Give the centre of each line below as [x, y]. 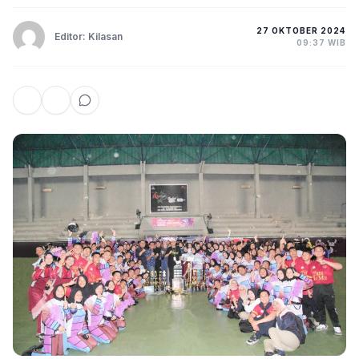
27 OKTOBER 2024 [301, 30]
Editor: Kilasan [89, 36]
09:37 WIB [321, 42]
